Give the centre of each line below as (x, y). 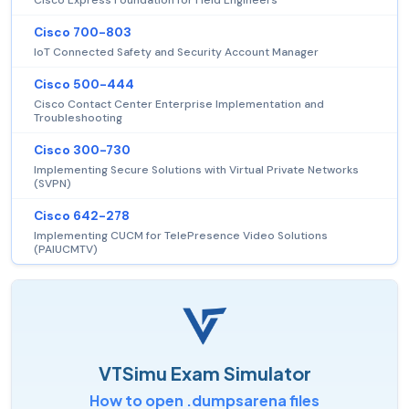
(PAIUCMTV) (66, 249)
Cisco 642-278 (82, 215)
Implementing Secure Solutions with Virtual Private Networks (196, 169)
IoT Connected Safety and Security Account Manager (176, 52)
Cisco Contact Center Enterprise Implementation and (179, 104)
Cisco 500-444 (84, 84)
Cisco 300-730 (82, 150)
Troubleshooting (78, 117)
